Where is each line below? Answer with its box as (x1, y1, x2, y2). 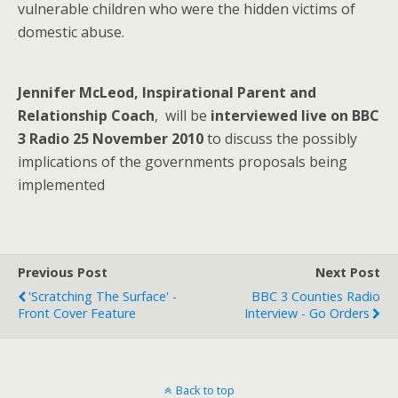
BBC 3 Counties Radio (251, 288, 380, 305)
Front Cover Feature (18, 305, 136, 322)
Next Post (315, 264, 380, 281)
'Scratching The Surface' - (28, 288, 177, 305)
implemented (18, 175, 105, 195)
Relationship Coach (18, 106, 155, 125)
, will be (155, 106, 211, 125)
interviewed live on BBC (211, 106, 379, 125)
